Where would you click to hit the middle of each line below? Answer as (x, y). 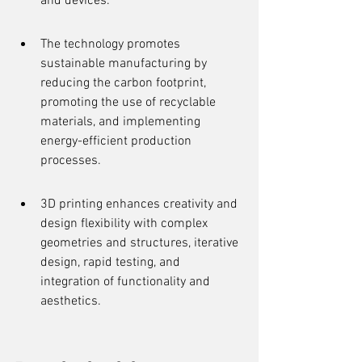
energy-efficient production (118, 141)
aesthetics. (71, 301)
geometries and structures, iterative (141, 243)
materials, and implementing (122, 122)
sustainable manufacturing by (125, 64)
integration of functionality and (127, 282)
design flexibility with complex (126, 224)
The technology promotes (112, 44)
